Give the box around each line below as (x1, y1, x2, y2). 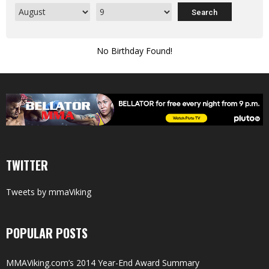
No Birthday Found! (97, 44, 172, 56)
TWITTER (6, 156, 48, 174)
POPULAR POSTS (6, 223, 88, 242)
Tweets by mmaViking (6, 186, 91, 198)
